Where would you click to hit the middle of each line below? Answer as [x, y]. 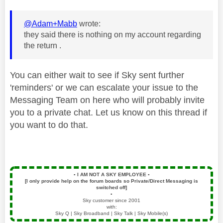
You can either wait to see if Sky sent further [97, 75]
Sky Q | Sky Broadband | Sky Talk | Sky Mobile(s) [111, 213]
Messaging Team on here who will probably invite [107, 100]
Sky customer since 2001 [111, 200]
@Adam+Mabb [51, 23]
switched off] [111, 187]
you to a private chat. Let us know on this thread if [109, 112]
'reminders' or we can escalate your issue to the [104, 87]
